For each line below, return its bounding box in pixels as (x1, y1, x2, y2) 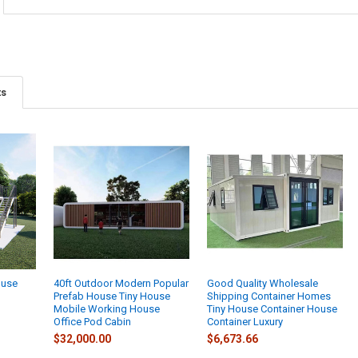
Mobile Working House (54, 302, 161, 315)
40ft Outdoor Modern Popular (54, 276, 189, 289)
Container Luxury (207, 315, 284, 328)
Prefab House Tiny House (54, 289, 171, 302)
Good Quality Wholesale (207, 276, 319, 289)
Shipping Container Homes (207, 289, 332, 302)
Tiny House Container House (207, 302, 338, 315)
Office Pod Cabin (54, 315, 132, 328)
